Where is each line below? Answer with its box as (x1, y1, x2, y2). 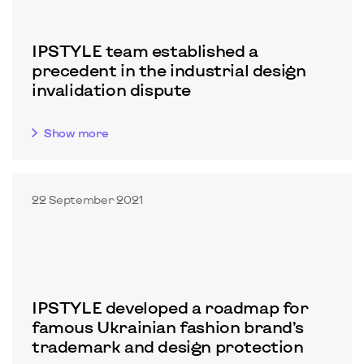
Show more (44, 126, 109, 140)
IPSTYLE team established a (32, 41, 258, 60)
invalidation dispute (32, 80, 192, 99)
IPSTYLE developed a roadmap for (32, 297, 309, 317)
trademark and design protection (32, 336, 304, 356)
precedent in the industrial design (32, 60, 306, 80)
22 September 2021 (32, 193, 144, 206)
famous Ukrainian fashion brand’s (32, 317, 304, 336)
